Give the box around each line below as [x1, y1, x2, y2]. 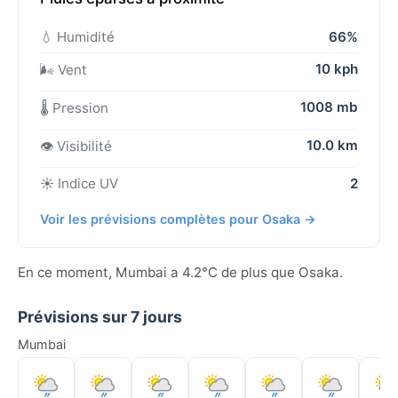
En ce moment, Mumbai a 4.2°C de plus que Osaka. [18, 264, 343, 282]
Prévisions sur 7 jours [18, 307, 182, 327]
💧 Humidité [40, 28, 115, 46]
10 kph [315, 60, 358, 78]
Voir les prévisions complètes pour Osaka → [40, 211, 316, 227]
